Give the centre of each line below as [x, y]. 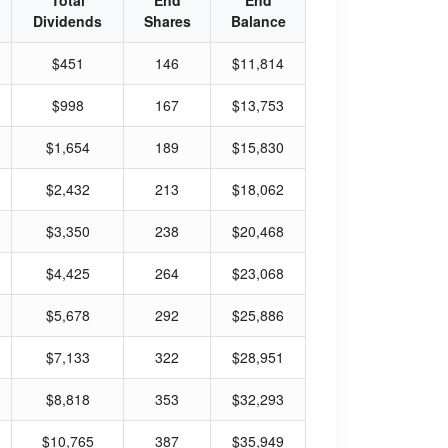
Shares [167, 21]
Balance [258, 21]
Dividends [67, 21]
